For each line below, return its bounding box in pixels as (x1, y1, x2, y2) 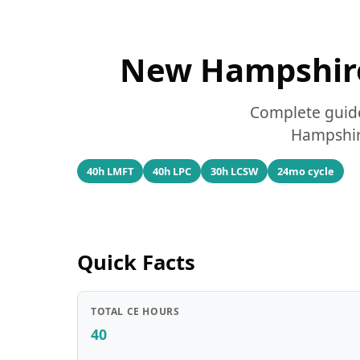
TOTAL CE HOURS (91, 305, 180, 319)
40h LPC (153, 163, 191, 178)
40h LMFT (87, 163, 133, 178)
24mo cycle (277, 163, 334, 178)
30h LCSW (211, 163, 258, 178)
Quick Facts (77, 248, 195, 277)
